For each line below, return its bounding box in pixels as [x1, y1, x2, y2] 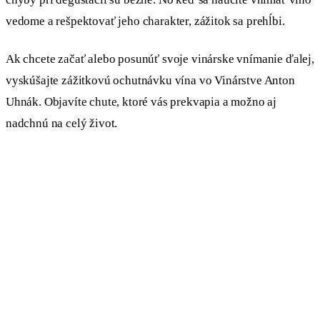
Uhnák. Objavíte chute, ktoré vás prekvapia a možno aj [6, 95, 277, 109]
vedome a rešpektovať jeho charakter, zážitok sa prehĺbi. [6, 14, 285, 28]
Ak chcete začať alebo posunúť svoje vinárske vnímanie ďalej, [6, 52, 314, 66]
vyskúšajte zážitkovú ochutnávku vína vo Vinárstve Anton [6, 74, 295, 88]
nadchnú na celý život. [6, 116, 118, 131]
